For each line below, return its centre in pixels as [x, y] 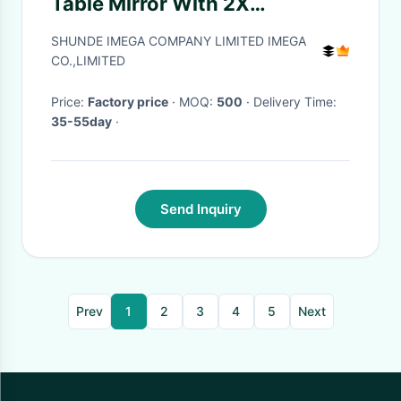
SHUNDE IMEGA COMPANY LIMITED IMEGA [179, 41]
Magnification [118, 30]
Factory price [128, 102]
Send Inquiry [200, 209]
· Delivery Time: [295, 102]
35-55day [81, 121]
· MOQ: [198, 102]
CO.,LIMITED [88, 60]
